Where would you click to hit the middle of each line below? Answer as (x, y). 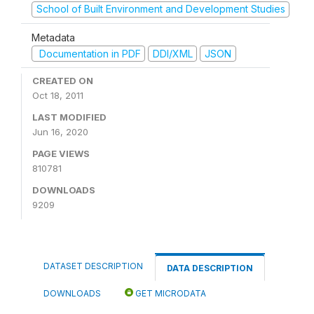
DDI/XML (172, 53)
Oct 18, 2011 (58, 95)
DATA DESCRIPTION (210, 268)
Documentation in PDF (88, 53)
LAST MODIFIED (69, 117)
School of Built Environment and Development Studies (161, 9)
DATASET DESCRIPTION (93, 266)
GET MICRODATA (170, 293)
